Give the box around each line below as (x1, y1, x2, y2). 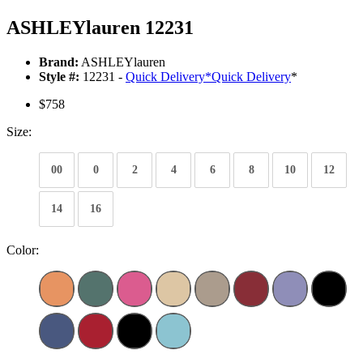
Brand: (39, 55, 79, 70)
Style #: (39, 70, 79, 84)
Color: (6, 243, 39, 258)
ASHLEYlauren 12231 (6, 17, 194, 39)
